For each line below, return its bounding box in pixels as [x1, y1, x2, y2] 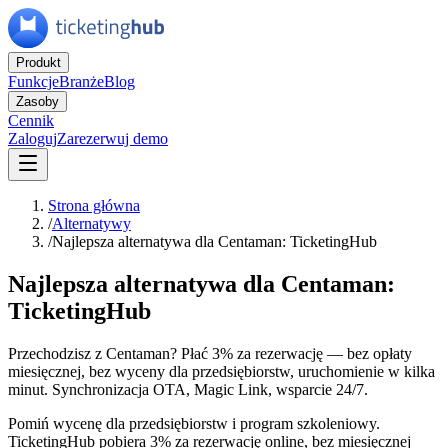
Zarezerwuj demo [57, 130, 168, 147]
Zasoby [16, 94, 59, 109]
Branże [59, 73, 104, 90]
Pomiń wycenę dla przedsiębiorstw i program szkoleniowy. [8, 414, 380, 432]
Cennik [8, 112, 54, 129]
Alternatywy [52, 215, 131, 232]
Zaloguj [8, 130, 57, 147]
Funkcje [8, 73, 59, 90]
